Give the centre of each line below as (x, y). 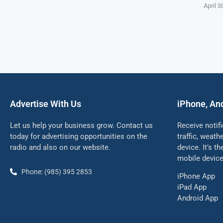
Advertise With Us (46, 104)
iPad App (192, 187)
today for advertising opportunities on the (79, 136)
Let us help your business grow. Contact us (81, 125)
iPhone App (196, 176)
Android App (198, 198)
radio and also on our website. (60, 147)
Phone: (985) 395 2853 (56, 171)
